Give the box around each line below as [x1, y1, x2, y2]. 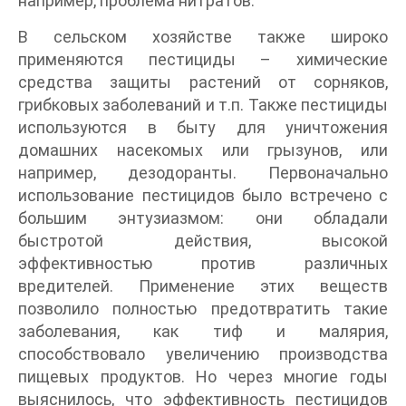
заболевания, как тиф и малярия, [18, 321, 388, 341]
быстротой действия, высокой [18, 230, 388, 250]
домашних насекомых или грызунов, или [18, 140, 388, 159]
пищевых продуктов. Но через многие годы [18, 366, 388, 386]
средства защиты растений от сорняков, [18, 72, 388, 92]
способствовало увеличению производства [18, 343, 388, 363]
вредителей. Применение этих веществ [18, 275, 388, 295]
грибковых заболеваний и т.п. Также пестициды [18, 94, 388, 114]
